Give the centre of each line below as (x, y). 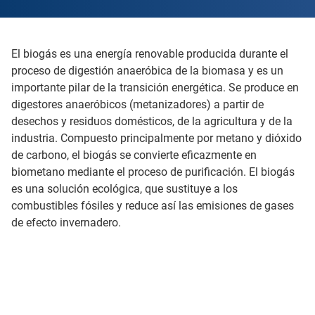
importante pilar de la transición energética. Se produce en (155, 88)
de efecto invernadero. (66, 223)
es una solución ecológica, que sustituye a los (124, 189)
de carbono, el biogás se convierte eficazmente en (134, 155)
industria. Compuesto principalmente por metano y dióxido (156, 138)
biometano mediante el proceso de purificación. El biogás (153, 172)
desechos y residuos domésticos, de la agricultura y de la (152, 121)
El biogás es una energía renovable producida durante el (150, 54)
